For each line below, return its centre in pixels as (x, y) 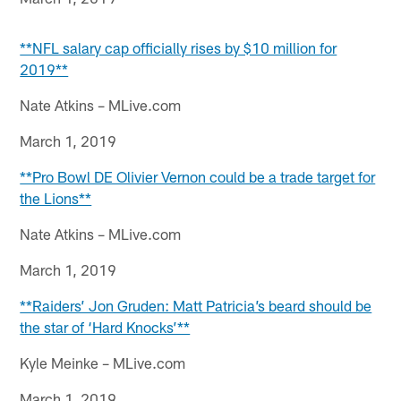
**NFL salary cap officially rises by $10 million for (179, 47)
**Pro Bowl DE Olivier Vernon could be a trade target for (198, 176)
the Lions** (56, 197)
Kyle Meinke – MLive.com (103, 362)
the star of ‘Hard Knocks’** (105, 326)
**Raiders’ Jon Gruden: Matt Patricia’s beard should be (196, 305)
